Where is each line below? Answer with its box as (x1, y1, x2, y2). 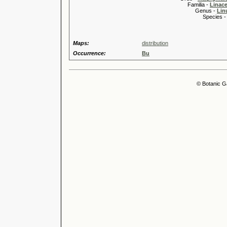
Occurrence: (73, 50, 106, 56)
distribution (142, 40, 168, 46)
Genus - (142, 8, 217, 14)
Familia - (142, 2, 210, 8)
